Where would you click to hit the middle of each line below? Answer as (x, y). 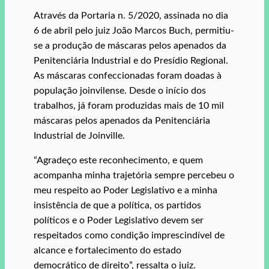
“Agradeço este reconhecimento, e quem (118, 160)
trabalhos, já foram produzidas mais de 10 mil (129, 105)
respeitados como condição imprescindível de (129, 235)
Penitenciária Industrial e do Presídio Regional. (131, 60)
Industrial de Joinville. (79, 135)
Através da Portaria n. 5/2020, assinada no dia (131, 15)
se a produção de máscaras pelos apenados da (130, 45)
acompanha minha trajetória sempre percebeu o (134, 175)
